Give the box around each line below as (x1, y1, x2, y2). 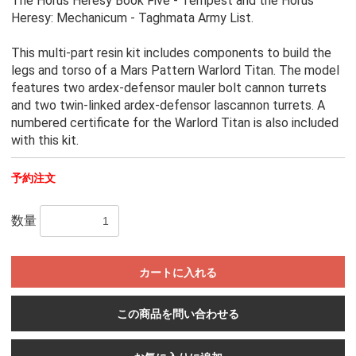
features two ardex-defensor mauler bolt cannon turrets (10, 80, 327, 96)
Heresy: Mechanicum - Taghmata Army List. (10, 10, 253, 26)
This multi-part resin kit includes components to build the (10, 45, 331, 61)
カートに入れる (139, 266, 217, 280)
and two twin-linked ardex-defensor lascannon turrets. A (10, 98, 325, 114)
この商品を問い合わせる (117, 308, 239, 321)
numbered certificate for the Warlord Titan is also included (10, 115, 339, 131)
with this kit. (10, 133, 79, 149)
